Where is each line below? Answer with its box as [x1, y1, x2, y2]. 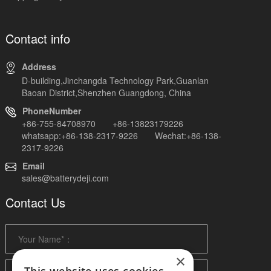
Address [21, 60, 56, 73]
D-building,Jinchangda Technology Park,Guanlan [21, 74, 209, 87]
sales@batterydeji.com [21, 172, 109, 184]
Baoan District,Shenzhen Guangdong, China [21, 86, 191, 99]
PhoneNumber [22, 104, 81, 117]
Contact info [5, 29, 70, 47]
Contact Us [5, 194, 65, 212]
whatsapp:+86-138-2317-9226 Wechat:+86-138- [21, 129, 221, 142]
